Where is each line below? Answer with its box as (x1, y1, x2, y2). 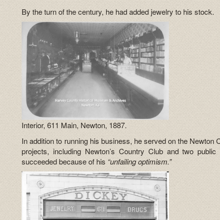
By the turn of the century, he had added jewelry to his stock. (22, 6, 215, 17)
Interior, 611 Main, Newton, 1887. (22, 120, 127, 131)
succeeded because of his (22, 156, 108, 166)
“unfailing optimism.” (108, 156, 172, 166)
